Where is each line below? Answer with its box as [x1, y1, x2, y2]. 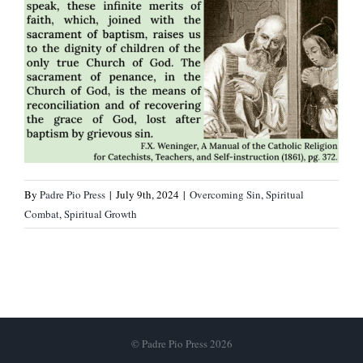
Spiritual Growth [64, 206, 137, 221]
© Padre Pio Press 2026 [130, 335, 233, 351]
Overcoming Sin [190, 186, 261, 202]
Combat [24, 206, 59, 221]
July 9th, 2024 [116, 186, 179, 202]
